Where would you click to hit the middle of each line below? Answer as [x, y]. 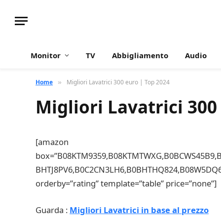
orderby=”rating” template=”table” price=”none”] [126, 183]
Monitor [46, 55]
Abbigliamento [140, 55]
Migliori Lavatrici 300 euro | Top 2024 [118, 82]
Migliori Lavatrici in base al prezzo [139, 210]
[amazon [52, 142]
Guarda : [53, 210]
